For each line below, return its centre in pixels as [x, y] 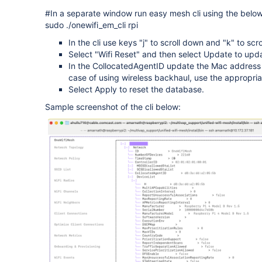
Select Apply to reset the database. [136, 89]
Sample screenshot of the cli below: [113, 107]
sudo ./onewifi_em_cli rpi [92, 25]
